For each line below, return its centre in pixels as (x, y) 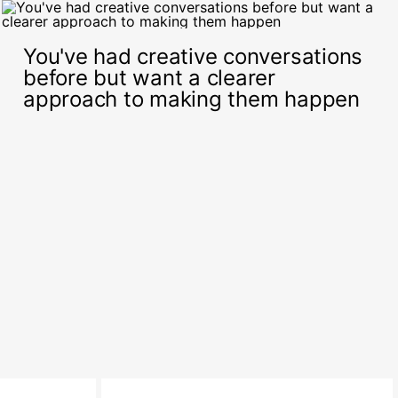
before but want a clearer (149, 78)
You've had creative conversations (193, 56)
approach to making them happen (191, 99)
